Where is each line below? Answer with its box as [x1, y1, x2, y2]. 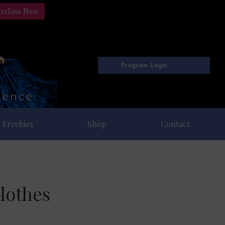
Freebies [3, 119, 34, 129]
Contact [161, 119, 190, 129]
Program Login [121, 62, 168, 69]
